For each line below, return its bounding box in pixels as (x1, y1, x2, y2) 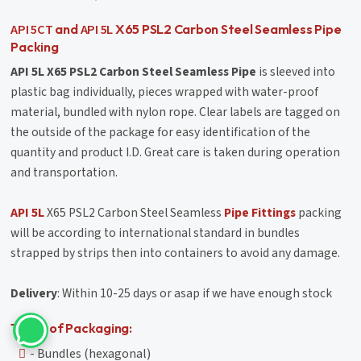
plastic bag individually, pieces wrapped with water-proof (10, 83, 319, 102)
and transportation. (10, 164, 118, 182)
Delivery (10, 284, 58, 303)
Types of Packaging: (10, 320, 132, 337)
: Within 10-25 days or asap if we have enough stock (57, 284, 333, 303)
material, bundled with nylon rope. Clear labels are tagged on (10, 103, 341, 122)
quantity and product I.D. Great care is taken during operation (10, 143, 341, 162)
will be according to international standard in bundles (10, 224, 301, 243)
